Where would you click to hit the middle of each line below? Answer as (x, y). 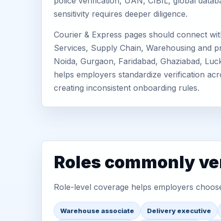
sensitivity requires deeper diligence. (121, 14)
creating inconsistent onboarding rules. (127, 88)
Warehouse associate (97, 211)
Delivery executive (179, 211)
